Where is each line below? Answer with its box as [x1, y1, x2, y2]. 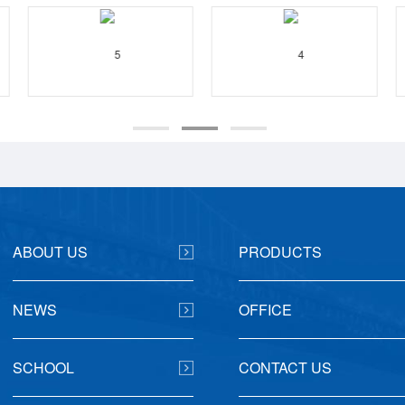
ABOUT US [13, 241, 88, 262]
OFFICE [239, 299, 292, 320]
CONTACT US [239, 357, 332, 378]
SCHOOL [13, 357, 74, 378]
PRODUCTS [239, 241, 322, 262]
